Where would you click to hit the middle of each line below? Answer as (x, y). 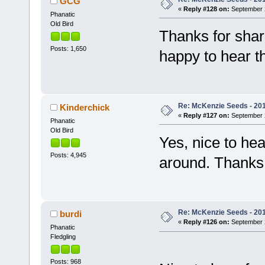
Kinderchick (85, 107)
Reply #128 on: (206, 9)
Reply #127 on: (206, 115)
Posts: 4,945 (68, 155)
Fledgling (63, 237)
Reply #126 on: (206, 222)
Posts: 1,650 (68, 49)
